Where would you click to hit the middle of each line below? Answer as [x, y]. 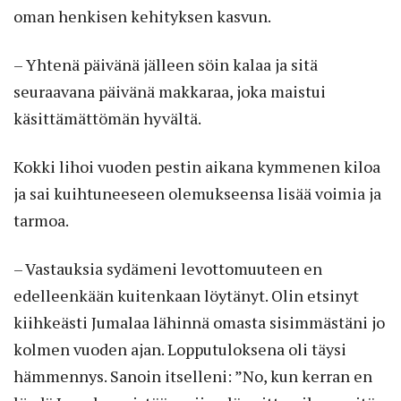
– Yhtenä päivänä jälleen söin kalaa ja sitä [166, 64]
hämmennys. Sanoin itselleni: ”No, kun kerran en [193, 375]
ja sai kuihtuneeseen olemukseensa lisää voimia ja [197, 193]
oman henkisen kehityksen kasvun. [142, 16]
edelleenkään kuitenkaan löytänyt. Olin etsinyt [186, 295]
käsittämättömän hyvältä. [107, 118]
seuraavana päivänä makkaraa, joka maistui [170, 91]
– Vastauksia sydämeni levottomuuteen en [168, 268]
